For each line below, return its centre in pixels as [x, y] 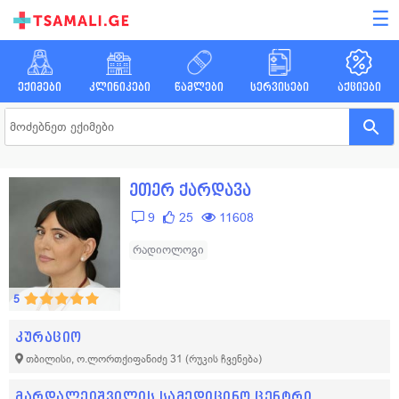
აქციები [359, 87]
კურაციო [49, 337]
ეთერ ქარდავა [190, 190]
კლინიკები [119, 87]
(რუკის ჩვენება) [224, 359]
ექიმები [40, 87]
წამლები [199, 87]
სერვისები [279, 87]
